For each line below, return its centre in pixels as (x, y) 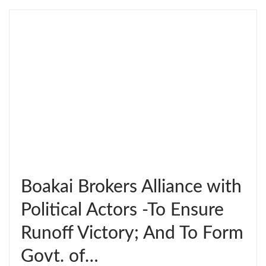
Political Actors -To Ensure (122, 210)
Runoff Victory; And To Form (132, 233)
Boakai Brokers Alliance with (131, 187)
